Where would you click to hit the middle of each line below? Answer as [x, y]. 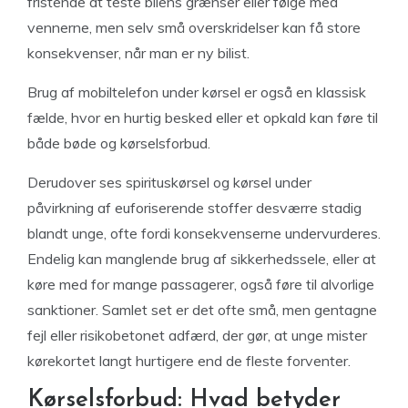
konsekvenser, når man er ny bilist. [138, 53]
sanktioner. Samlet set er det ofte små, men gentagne [202, 310]
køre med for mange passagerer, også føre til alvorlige [201, 284]
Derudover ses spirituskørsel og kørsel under [169, 182]
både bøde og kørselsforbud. [119, 143]
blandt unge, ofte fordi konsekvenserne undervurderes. [204, 233]
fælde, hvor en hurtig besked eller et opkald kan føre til [203, 117]
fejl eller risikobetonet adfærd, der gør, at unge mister [197, 335]
